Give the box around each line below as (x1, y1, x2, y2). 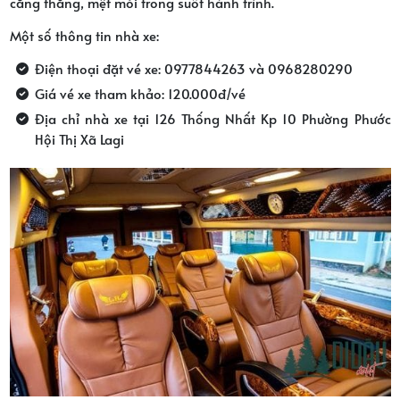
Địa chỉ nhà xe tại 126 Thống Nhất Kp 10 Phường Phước (34, 108, 391, 128)
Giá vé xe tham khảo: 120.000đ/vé (34, 83, 246, 103)
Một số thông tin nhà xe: (9, 25, 159, 45)
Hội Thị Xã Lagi (34, 129, 124, 148)
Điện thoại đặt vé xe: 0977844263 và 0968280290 (34, 58, 353, 78)
